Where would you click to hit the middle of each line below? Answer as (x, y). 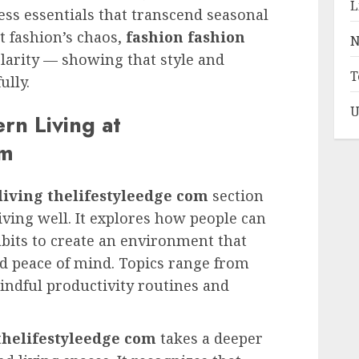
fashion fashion (186, 36)
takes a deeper (210, 339)
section (236, 196)
